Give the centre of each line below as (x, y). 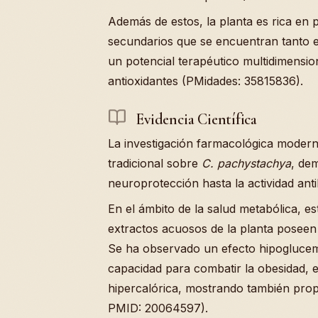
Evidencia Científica (194, 119)
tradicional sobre (155, 164)
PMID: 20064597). (158, 308)
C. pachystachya (246, 164)
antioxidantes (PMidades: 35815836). (205, 81)
